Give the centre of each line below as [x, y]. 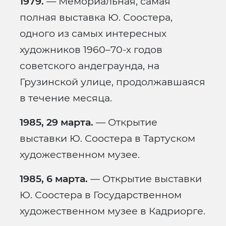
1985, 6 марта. [54, 179]
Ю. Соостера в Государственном [101, 195]
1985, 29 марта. [56, 122]
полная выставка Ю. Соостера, [96, 17]
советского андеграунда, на [90, 66]
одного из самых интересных [93, 34]
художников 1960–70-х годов [91, 50]
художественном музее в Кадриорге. [112, 211]
